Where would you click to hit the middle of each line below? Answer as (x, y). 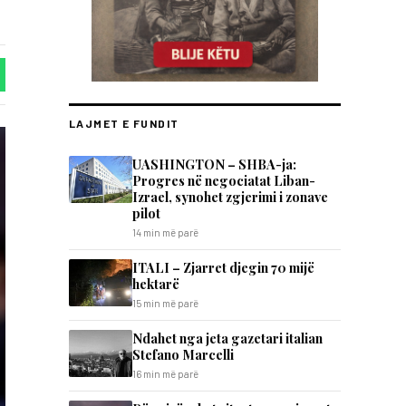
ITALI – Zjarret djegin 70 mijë (223, 267)
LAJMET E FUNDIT (124, 123)
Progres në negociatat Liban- (224, 180)
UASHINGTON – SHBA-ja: (214, 164)
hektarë (156, 284)
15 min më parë (165, 303)
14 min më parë (165, 232)
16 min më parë (165, 374)
